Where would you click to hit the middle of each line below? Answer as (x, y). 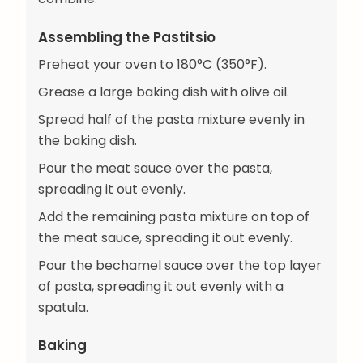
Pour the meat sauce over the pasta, (155, 168)
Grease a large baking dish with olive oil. (164, 92)
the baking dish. (88, 140)
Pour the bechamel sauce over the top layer (180, 265)
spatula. (63, 307)
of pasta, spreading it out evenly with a (161, 286)
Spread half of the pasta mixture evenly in (171, 119)
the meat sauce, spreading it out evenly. (165, 237)
